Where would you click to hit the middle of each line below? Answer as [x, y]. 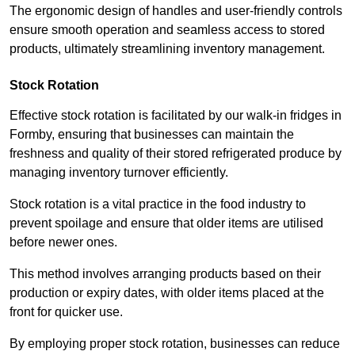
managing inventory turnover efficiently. [119, 173]
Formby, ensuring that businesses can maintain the [152, 135]
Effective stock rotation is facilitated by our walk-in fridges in [176, 116]
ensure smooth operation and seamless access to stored [167, 30]
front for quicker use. [68, 312]
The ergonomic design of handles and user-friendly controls [176, 11]
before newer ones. [65, 242]
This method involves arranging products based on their [165, 274]
